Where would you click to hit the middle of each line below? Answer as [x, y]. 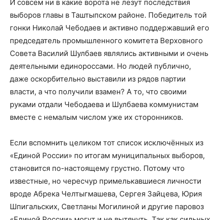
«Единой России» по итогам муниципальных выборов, [107, 155]
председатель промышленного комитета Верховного [106, 40]
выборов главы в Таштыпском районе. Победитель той [108, 15]
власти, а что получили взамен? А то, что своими [98, 91]
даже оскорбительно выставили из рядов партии [98, 79]
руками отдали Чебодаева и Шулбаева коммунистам [104, 104]
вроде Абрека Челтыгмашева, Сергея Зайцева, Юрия [106, 193]
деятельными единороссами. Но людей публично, [100, 66]
